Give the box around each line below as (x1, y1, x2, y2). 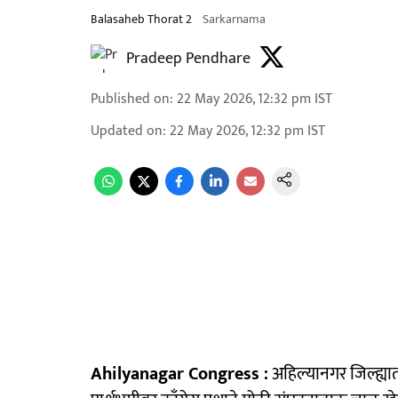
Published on (91, 87, 170, 111)
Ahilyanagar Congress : (91, 359, 268, 389)
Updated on (91, 119, 163, 143)
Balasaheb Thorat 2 (91, 9, 192, 29)
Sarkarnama (203, 9, 266, 29)
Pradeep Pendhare (126, 45, 251, 72)
